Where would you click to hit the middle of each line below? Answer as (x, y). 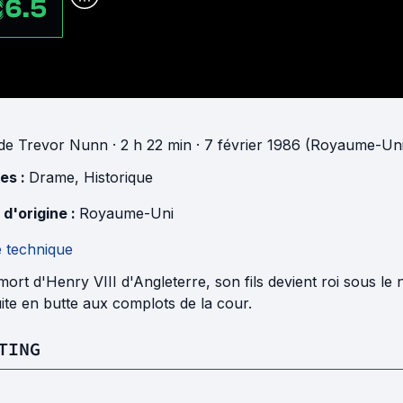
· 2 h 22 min (150, 145)
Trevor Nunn (63, 145)
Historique (118, 178)
